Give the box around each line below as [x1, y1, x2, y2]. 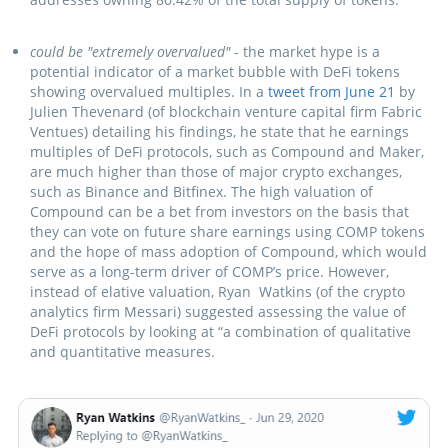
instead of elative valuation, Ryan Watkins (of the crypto [30, 282, 405, 302]
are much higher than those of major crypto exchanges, [30, 162, 402, 182]
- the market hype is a [230, 42, 380, 62]
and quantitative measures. [30, 342, 215, 362]
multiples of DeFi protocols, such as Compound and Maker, [30, 142, 424, 162]
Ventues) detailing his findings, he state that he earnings [30, 122, 409, 142]
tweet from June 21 [268, 82, 395, 102]
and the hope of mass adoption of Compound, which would [30, 242, 427, 262]
